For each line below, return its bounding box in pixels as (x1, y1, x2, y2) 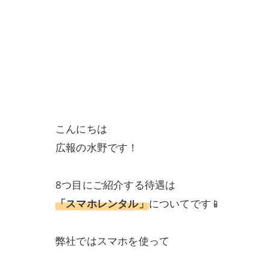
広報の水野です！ (55, 140, 139, 154)
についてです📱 (148, 196, 222, 210)
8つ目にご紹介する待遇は (55, 178, 176, 192)
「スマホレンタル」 (55, 196, 149, 210)
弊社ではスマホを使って (55, 234, 170, 248)
